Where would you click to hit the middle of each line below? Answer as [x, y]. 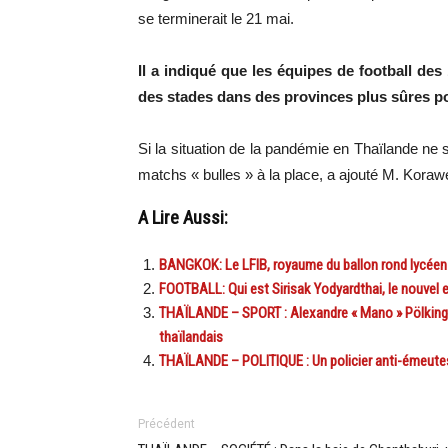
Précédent [166, 424]
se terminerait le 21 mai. [216, 19]
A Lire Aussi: [183, 218]
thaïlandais [191, 337]
